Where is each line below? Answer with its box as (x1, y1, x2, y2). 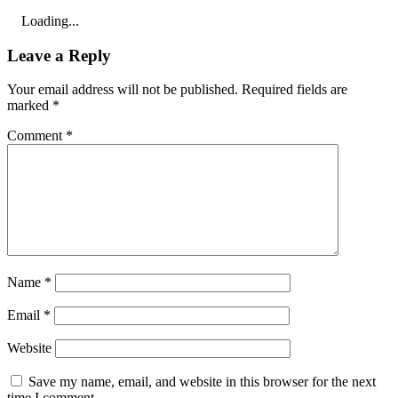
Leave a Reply (7, 45, 111, 65)
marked (7, 98, 52, 114)
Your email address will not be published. (7, 82, 238, 98)
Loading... (21, 12, 79, 28)
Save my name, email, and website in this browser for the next (28, 374, 376, 390)
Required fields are (242, 82, 347, 98)
